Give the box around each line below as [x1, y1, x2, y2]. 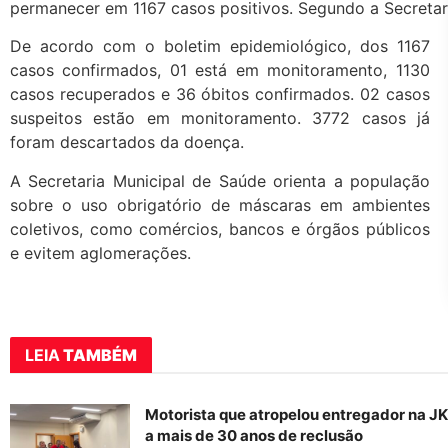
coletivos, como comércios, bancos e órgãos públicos [10, 218, 430, 239]
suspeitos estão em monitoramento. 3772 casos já [10, 108, 430, 129]
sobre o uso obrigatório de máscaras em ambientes [10, 194, 430, 215]
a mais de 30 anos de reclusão [145, 426, 363, 446]
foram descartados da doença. [10, 132, 244, 153]
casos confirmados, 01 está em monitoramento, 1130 [10, 60, 430, 81]
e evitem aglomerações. [10, 242, 191, 263]
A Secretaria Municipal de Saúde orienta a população [10, 170, 430, 191]
